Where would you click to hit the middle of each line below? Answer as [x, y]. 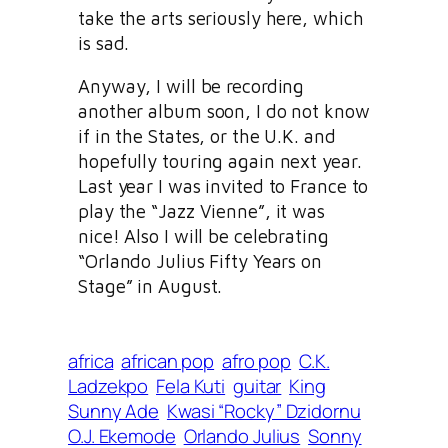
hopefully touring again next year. [220, 161]
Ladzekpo [108, 386]
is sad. [104, 42]
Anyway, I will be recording [191, 86]
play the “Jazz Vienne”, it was [201, 211]
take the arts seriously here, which [221, 17]
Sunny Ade [114, 411]
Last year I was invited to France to [223, 186]
